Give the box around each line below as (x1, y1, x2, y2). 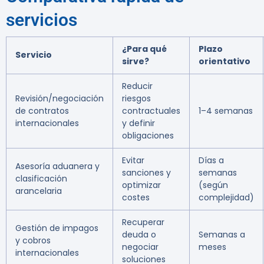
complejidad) (199, 192, 254, 204)
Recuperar (122, 216, 164, 229)
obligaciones (122, 130, 174, 142)
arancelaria (15, 185, 62, 197)
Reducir (122, 80, 153, 93)
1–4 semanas (199, 105, 253, 117)
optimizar (122, 179, 161, 192)
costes (122, 192, 150, 204)
